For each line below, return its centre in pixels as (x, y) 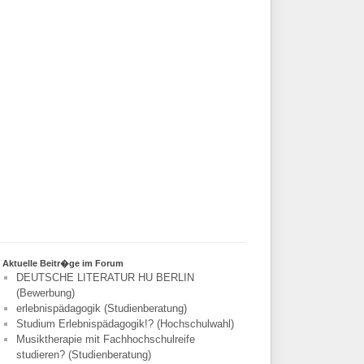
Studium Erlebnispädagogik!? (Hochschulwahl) (125, 324)
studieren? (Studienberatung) (83, 355)
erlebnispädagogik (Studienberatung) (101, 309)
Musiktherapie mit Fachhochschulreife (105, 340)
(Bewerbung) (45, 293)
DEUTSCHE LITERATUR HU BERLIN (105, 278)
